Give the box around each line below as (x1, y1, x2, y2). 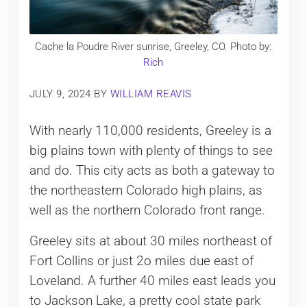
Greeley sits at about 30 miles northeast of (29, 233, 272, 249)
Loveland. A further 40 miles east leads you (29, 273, 275, 288)
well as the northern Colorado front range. (29, 202, 265, 218)
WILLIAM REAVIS (110, 87, 192, 100)
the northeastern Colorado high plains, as (29, 182, 262, 198)
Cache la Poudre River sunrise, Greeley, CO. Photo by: (35, 40, 272, 53)
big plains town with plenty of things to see (29, 143, 273, 158)
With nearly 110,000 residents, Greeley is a (29, 123, 271, 138)
